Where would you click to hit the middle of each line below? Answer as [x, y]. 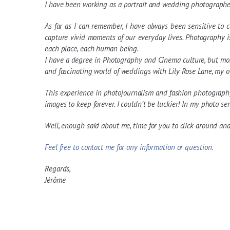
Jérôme [55, 180]
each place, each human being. [92, 49]
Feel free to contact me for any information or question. [129, 147]
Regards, [58, 169]
